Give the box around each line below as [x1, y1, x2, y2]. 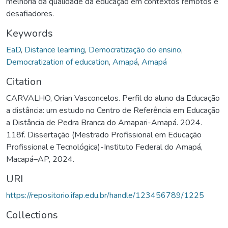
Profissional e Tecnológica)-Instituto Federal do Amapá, [6, 141, 203, 153]
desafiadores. [6, 8, 54, 19]
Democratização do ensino [89, 44, 181, 55]
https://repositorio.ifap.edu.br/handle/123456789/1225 [6, 189, 204, 201]
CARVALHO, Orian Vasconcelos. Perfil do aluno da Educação [6, 92, 220, 104]
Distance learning [24, 44, 85, 55]
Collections [6, 208, 58, 222]
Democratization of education [6, 56, 109, 68]
